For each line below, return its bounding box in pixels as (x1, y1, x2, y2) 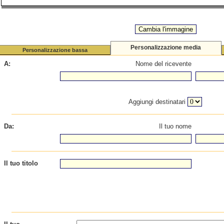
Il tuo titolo (3, 159, 38, 167)
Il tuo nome (158, 122, 191, 130)
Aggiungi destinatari (128, 98, 187, 105)
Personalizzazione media (130, 44, 201, 51)
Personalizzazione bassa (22, 47, 87, 53)
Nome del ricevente (135, 60, 191, 67)
